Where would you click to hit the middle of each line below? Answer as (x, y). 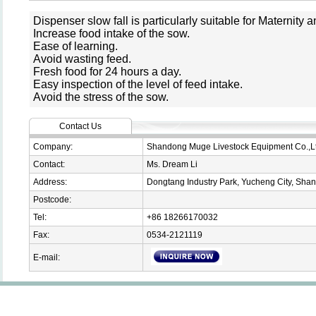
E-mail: (47, 257)
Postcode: (52, 199)
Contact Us (80, 126)
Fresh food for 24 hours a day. (107, 71)
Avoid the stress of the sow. (101, 97)
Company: (53, 146)
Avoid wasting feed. (82, 59)
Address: (50, 182)
